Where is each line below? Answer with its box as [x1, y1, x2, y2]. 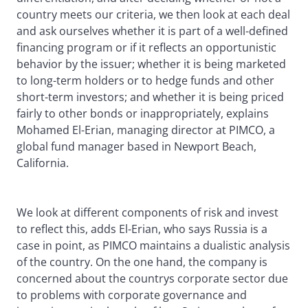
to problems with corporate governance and [16, 287, 247, 303]
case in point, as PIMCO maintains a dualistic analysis [16, 238, 290, 254]
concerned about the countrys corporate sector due [16, 271, 288, 287]
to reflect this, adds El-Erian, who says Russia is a [16, 221, 267, 237]
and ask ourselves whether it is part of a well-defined [16, 23, 288, 39]
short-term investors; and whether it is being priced [16, 89, 284, 105]
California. [16, 155, 69, 171]
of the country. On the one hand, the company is [16, 254, 267, 270]
